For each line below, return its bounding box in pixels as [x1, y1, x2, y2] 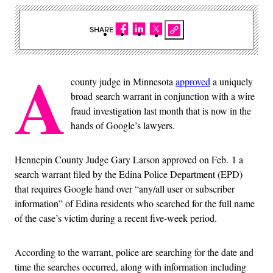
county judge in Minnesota [71, 74, 175, 88]
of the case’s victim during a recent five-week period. [15, 211, 217, 224]
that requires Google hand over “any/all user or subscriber [15, 182, 235, 195]
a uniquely [210, 74, 253, 88]
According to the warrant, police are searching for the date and [15, 245, 253, 258]
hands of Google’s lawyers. [71, 118, 175, 132]
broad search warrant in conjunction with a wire [71, 89, 255, 102]
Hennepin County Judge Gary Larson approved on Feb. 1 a [15, 152, 243, 166]
